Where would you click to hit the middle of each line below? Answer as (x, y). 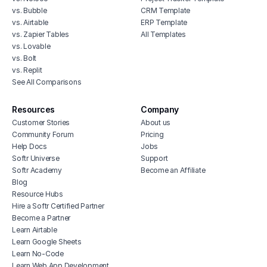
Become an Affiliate (173, 170)
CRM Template (165, 10)
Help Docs (30, 146)
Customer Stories (41, 122)
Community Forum (43, 134)
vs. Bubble (30, 10)
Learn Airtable (35, 229)
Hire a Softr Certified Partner (58, 206)
